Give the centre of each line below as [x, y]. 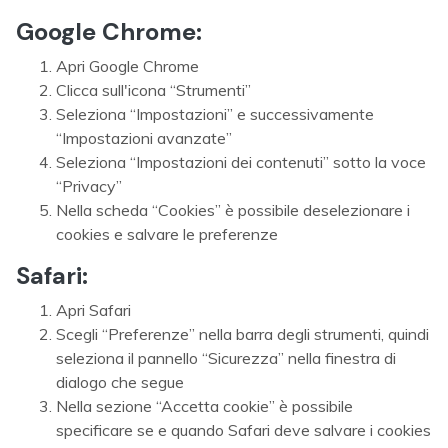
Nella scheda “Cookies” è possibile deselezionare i [233, 210]
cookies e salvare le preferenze [167, 234]
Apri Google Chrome [127, 66]
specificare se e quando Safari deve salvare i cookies [243, 430]
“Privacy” [89, 186]
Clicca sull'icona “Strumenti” [153, 90]
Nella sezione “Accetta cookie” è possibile [204, 406]
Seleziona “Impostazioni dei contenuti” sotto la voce [241, 162]
